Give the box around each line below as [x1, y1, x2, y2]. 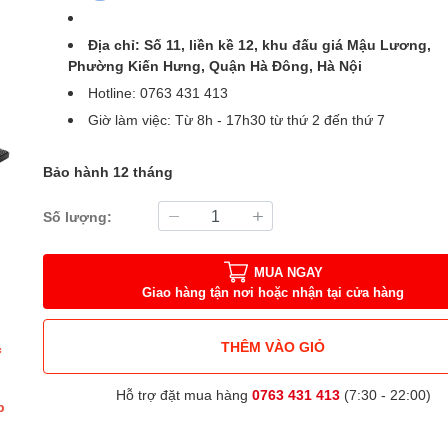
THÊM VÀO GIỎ [221, 337, 326, 355]
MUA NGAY [253, 263, 323, 280]
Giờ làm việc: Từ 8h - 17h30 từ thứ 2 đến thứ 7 [88, 111, 386, 129]
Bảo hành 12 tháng [43, 163, 174, 181]
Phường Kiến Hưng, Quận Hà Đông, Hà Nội [68, 57, 363, 75]
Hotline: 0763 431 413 [88, 84, 229, 102]
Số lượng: [43, 207, 113, 225]
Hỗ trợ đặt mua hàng [115, 386, 252, 404]
